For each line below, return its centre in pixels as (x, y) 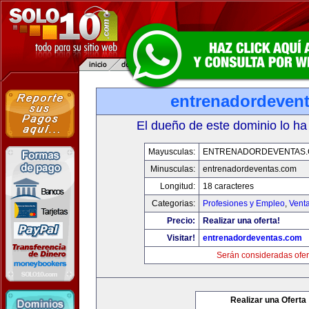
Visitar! (181, 238)
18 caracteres (228, 186)
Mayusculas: (172, 152)
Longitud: (178, 186)
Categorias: (173, 203)
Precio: (181, 221)
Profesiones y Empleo (244, 203)
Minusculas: (173, 169)
